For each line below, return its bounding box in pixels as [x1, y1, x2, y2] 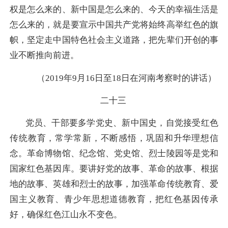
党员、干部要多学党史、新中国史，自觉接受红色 [25, 118, 219, 128]
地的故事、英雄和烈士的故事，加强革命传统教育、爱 [10, 179, 218, 189]
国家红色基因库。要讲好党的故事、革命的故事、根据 [10, 164, 218, 174]
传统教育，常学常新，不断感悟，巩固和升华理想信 [10, 133, 218, 144]
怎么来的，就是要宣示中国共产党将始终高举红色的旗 [10, 20, 218, 30]
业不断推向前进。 [10, 50, 79, 61]
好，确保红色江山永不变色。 [10, 210, 122, 220]
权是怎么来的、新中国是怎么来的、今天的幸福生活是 [10, 5, 218, 15]
